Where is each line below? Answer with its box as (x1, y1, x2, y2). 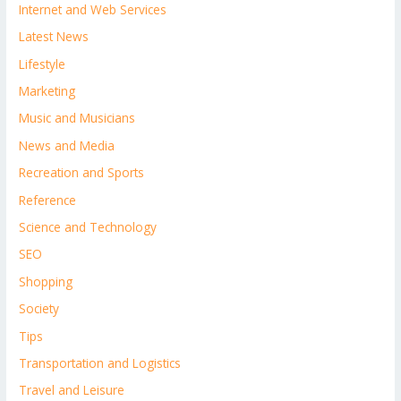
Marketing (19, 81, 76, 99)
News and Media (19, 136, 115, 154)
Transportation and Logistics (19, 354, 182, 371)
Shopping (19, 272, 73, 290)
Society (19, 300, 60, 318)
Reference (19, 191, 77, 209)
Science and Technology (19, 218, 158, 235)
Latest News (19, 28, 90, 46)
